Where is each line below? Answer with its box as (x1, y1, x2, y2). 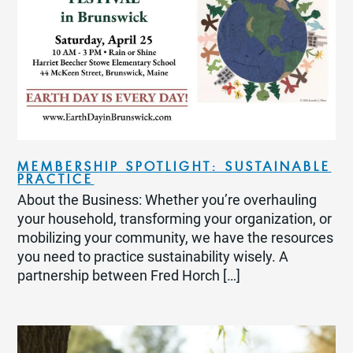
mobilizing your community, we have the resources (17, 229, 334, 246)
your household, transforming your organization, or (17, 210, 333, 227)
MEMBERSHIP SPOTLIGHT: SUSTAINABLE (17, 158, 332, 174)
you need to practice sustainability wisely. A (17, 248, 289, 265)
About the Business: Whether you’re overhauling (17, 191, 318, 208)
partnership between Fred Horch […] (17, 267, 241, 284)
